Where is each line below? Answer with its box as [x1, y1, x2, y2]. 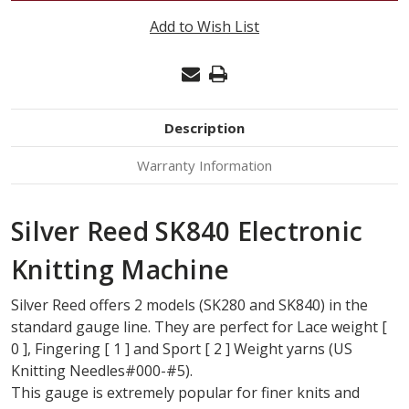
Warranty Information [137, 155, 272, 174]
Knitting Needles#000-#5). [11, 360, 193, 381]
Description [164, 118, 245, 137]
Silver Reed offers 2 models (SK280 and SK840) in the [11, 294, 368, 315]
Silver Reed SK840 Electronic [11, 213, 362, 248]
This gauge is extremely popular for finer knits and [11, 382, 360, 403]
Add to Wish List [150, 16, 259, 37]
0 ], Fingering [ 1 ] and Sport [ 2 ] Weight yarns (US [11, 338, 352, 359]
